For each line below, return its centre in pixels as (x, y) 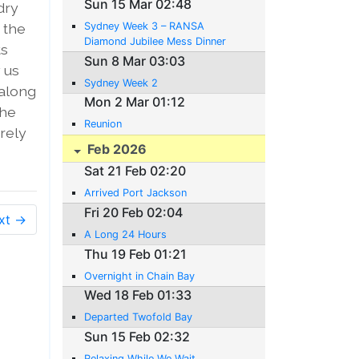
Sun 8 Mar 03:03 (135, 61)
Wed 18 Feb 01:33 (138, 295)
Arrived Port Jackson (136, 193)
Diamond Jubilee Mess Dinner (155, 42)
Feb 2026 (116, 149)
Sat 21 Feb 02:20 (135, 171)
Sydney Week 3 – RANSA (145, 26)
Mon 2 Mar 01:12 (135, 102)
